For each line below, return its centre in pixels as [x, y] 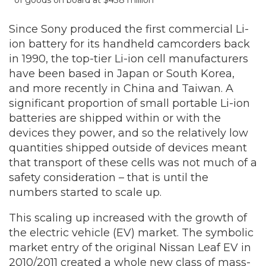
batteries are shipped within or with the [115, 118]
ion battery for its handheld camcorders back [129, 44]
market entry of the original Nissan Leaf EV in [130, 248]
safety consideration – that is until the [109, 178]
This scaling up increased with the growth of [128, 218]
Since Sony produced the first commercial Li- [129, 29]
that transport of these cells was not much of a [133, 163]
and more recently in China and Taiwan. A [121, 88]
